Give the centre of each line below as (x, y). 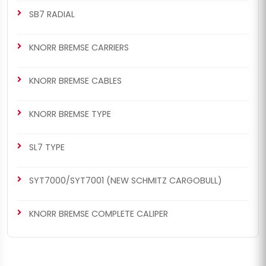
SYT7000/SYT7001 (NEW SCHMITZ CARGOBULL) (126, 181)
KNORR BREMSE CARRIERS (79, 48)
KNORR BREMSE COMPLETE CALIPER (99, 214)
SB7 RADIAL (52, 15)
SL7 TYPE (47, 148)
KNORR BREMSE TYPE (70, 114)
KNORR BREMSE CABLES (75, 81)
